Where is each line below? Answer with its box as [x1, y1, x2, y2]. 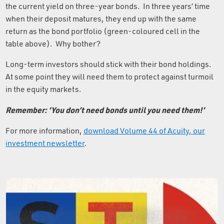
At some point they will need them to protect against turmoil [5, 71, 214, 82]
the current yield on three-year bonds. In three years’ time [5, 1, 210, 11]
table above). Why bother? [5, 38, 101, 49]
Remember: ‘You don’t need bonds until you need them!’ [5, 104, 205, 115]
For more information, [5, 125, 84, 136]
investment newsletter [5, 138, 85, 148]
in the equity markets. [5, 84, 82, 94]
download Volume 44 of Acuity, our [83, 125, 205, 136]
